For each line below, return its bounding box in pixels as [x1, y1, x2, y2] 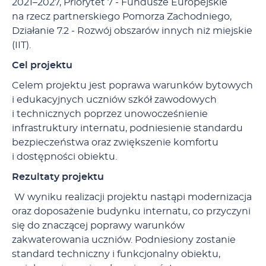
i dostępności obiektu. [12, 152, 117, 162]
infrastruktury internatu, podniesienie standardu [12, 123, 243, 134]
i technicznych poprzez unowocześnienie [12, 109, 208, 119]
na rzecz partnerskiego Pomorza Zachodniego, [12, 12, 232, 22]
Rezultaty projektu [12, 172, 104, 182]
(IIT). [12, 40, 31, 50]
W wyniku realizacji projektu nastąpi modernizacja [14, 192, 252, 202]
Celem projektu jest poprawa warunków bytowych [12, 81, 253, 91]
